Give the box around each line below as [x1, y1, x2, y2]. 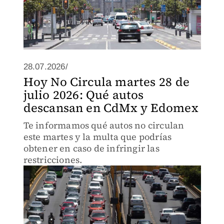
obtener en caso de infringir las [23, 142, 159, 154]
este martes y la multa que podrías [23, 130, 172, 143]
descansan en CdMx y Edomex [23, 99, 198, 116]
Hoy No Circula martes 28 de [23, 73, 189, 90]
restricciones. [23, 153, 82, 166]
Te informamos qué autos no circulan [23, 119, 184, 131]
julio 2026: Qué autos [23, 86, 144, 103]
